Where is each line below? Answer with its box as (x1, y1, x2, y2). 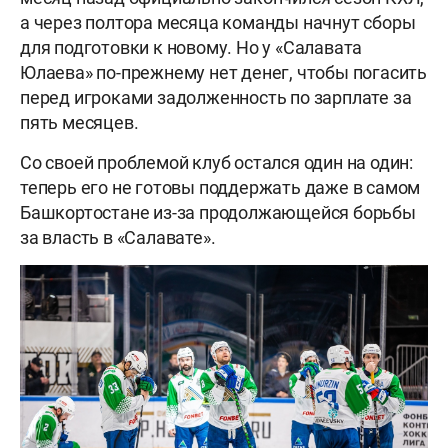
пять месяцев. (20, 112, 139, 134)
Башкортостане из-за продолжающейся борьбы (20, 202, 416, 224)
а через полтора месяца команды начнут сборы (20, 12, 416, 34)
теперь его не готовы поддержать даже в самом (20, 177, 421, 199)
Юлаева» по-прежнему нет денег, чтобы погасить (20, 62, 427, 84)
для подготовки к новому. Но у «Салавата (20, 37, 363, 59)
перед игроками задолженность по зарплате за (20, 87, 412, 109)
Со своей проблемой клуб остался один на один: (20, 152, 413, 174)
